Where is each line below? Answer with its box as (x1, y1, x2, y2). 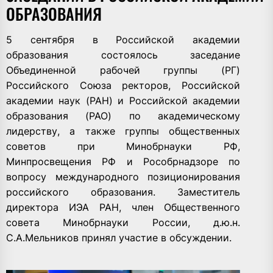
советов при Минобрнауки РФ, (6, 140, 241, 153)
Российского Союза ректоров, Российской (6, 79, 241, 92)
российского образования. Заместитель (6, 186, 241, 199)
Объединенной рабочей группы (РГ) (6, 64, 241, 77)
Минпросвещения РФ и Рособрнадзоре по (6, 155, 241, 168)
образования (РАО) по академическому (6, 110, 241, 122)
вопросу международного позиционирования (6, 171, 241, 183)
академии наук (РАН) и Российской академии (6, 94, 241, 107)
